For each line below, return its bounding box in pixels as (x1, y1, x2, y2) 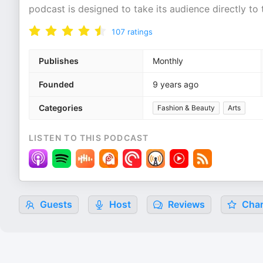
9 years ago (153, 79, 198, 89)
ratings (127, 27, 153, 36)
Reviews (166, 198, 205, 210)
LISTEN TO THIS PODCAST (29, 133, 149, 143)
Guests (38, 198, 72, 210)
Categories (39, 103, 83, 113)
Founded (39, 79, 74, 89)
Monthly (153, 56, 183, 66)
